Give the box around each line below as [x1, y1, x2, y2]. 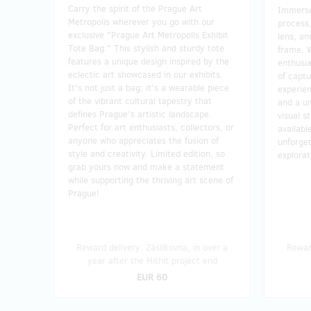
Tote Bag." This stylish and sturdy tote [68, 42, 224, 54]
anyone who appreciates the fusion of [68, 134, 219, 146]
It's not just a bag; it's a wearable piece [68, 81, 229, 94]
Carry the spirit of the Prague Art [68, 2, 202, 15]
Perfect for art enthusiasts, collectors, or [68, 121, 234, 133]
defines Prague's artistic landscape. [68, 108, 212, 120]
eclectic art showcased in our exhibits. [68, 68, 223, 81]
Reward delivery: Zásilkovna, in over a [76, 241, 228, 253]
